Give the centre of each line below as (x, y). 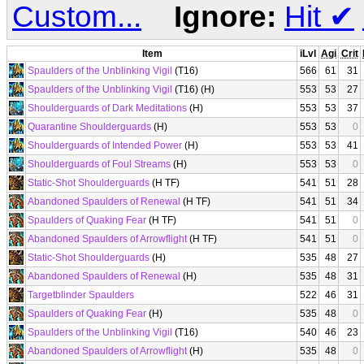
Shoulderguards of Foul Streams (99, 164)
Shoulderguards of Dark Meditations (107, 108)
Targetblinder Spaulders (81, 295)
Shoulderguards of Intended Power (105, 145)
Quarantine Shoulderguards (89, 127)
